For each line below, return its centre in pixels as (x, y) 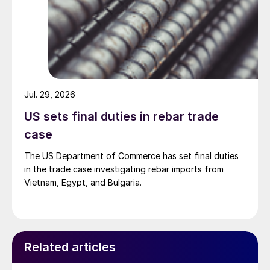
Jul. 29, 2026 (50, 95)
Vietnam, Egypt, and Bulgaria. (83, 183)
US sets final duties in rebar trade (121, 117)
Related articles (70, 247)
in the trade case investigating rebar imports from (124, 169)
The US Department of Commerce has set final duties (131, 156)
